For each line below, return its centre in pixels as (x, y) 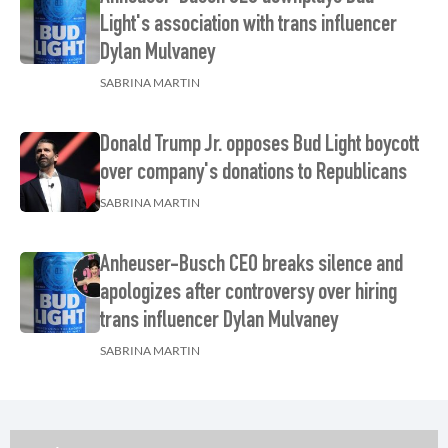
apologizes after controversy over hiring (249, 294)
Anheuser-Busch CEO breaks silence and (252, 266)
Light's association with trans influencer (249, 26)
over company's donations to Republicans (254, 174)
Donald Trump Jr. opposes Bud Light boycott (260, 146)
